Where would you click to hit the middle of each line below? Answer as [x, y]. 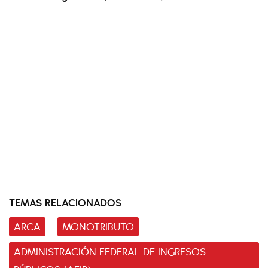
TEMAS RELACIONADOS [65, 202]
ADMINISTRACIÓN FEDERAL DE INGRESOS [110, 251]
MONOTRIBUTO [98, 226]
